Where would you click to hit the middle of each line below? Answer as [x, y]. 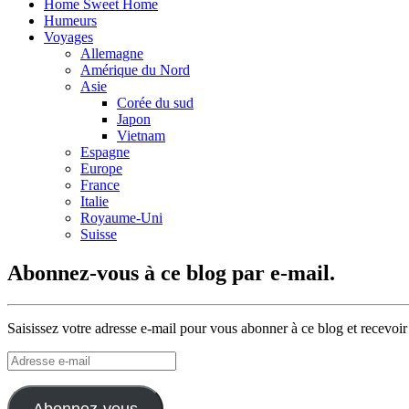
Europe [101, 169]
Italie [94, 202]
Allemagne [112, 54]
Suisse [99, 235]
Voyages [68, 37]
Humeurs [70, 21]
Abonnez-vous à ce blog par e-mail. [171, 273]
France [100, 185]
